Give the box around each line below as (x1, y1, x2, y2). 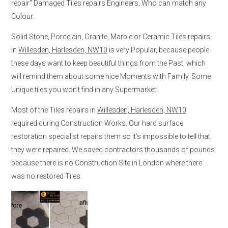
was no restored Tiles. (11, 172, 82, 180)
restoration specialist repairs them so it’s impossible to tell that (11, 132, 210, 140)
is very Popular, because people (107, 45, 209, 54)
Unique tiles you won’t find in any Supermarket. (11, 85, 158, 94)
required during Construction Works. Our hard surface (11, 119, 183, 127)
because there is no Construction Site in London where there (11, 158, 202, 167)
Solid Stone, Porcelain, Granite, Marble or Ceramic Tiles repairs (11, 32, 210, 41)
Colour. (11, 12, 34, 20)
